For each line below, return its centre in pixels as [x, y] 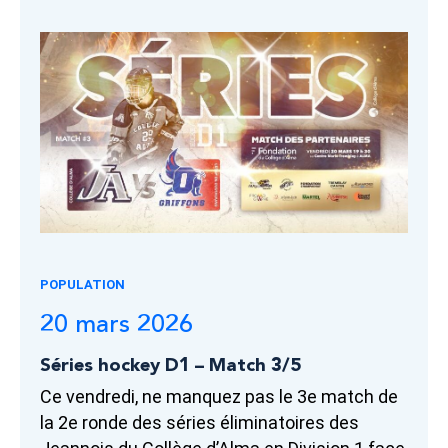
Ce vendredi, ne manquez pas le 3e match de [219, 397]
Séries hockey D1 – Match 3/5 [170, 366]
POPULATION [82, 284]
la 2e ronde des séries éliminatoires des [199, 423]
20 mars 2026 [116, 325]
